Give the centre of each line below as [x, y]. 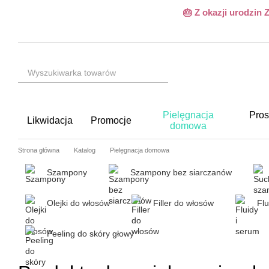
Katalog [85, 150]
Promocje [111, 120]
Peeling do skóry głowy [90, 234]
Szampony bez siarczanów [181, 172]
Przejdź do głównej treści [57, 9]
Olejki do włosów [78, 203]
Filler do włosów [183, 203]
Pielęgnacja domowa [140, 150]
